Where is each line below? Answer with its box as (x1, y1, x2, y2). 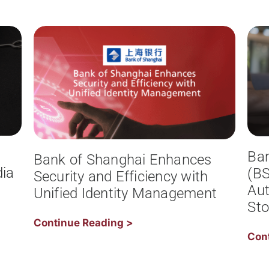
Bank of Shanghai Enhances (33, 151, 212, 169)
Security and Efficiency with (33, 168, 208, 186)
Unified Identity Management (33, 185, 217, 202)
